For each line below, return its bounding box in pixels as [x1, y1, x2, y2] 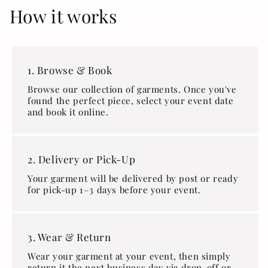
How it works [9, 4, 117, 28]
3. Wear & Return [28, 230, 111, 243]
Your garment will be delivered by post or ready [28, 172, 239, 185]
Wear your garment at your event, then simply [28, 250, 231, 263]
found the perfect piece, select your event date [28, 95, 234, 107]
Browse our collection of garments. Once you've [28, 83, 237, 96]
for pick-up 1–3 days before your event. [28, 184, 201, 196]
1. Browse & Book [28, 63, 112, 77]
